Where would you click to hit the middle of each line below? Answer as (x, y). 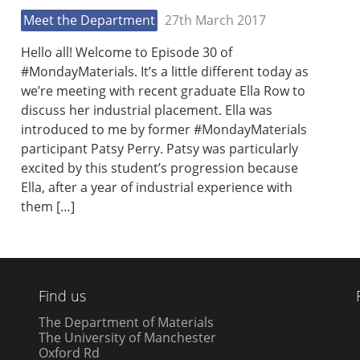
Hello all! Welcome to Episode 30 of (127, 53)
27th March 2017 (215, 20)
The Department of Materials (127, 322)
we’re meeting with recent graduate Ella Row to (163, 91)
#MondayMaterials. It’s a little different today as (165, 72)
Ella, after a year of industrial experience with (157, 188)
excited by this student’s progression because (160, 168)
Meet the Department (89, 20)
